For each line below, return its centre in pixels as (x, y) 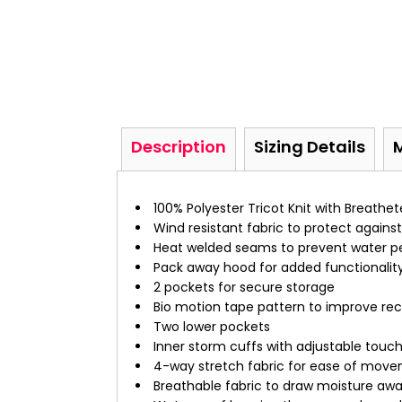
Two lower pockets (212, 327)
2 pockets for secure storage (244, 287)
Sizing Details (310, 147)
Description (179, 147)
